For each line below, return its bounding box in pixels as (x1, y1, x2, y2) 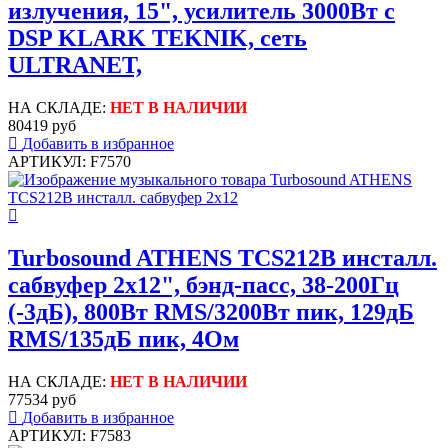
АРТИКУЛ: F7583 (8, 426, 131, 444)
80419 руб (8, 116, 76, 134)
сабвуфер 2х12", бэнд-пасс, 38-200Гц (8, 271, 399, 298)
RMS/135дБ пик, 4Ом (8, 325, 239, 352)
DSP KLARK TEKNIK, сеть (8, 25, 307, 52)
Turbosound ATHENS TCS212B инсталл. (8, 244, 437, 271)
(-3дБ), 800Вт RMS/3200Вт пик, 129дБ (8, 298, 414, 325)
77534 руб (8, 390, 76, 408)
